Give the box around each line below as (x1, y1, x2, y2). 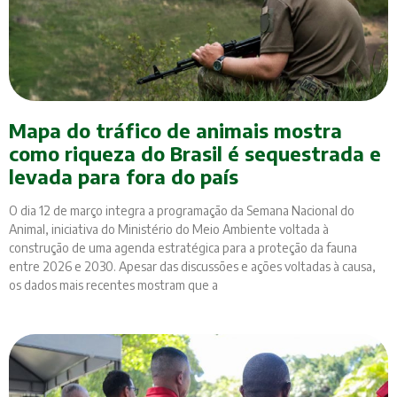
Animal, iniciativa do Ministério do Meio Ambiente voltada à (9, 222, 329, 237)
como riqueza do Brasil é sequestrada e (9, 141, 381, 167)
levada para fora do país (9, 164, 238, 190)
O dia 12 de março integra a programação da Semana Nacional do (9, 203, 354, 219)
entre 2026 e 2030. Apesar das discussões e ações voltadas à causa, (9, 259, 376, 275)
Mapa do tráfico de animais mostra (9, 118, 342, 144)
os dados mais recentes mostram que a (9, 277, 218, 293)
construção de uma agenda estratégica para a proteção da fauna (9, 240, 357, 256)
